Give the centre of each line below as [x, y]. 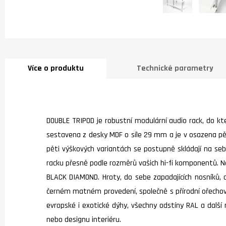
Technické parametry [175, 68]
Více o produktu [56, 68]
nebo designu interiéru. [84, 219]
